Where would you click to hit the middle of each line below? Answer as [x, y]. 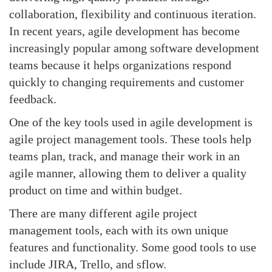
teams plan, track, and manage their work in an [124, 156]
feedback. [33, 99]
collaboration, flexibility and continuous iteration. [133, 14]
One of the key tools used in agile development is [131, 122]
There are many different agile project [103, 213]
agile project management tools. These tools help [130, 139]
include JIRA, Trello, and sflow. [88, 264]
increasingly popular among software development [134, 48]
